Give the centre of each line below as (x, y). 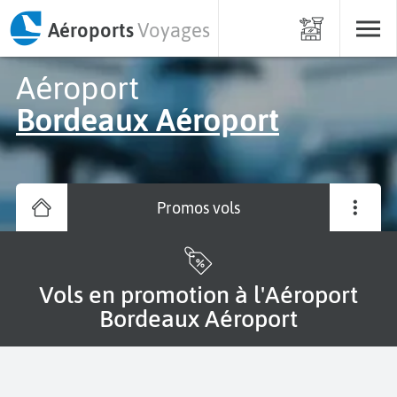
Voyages (174, 30)
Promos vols (198, 207)
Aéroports (90, 30)
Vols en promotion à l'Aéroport (46, 295)
